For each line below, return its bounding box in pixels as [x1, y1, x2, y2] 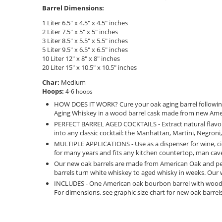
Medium [59, 77, 86, 87]
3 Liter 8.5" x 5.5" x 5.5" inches [42, 36, 128, 45]
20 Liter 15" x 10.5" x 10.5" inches [42, 62, 137, 72]
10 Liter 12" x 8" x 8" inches [42, 54, 120, 63]
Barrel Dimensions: [42, 3, 104, 12]
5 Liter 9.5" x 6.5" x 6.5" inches [42, 45, 128, 54]
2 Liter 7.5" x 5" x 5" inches [42, 27, 118, 36]
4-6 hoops [64, 87, 93, 96]
